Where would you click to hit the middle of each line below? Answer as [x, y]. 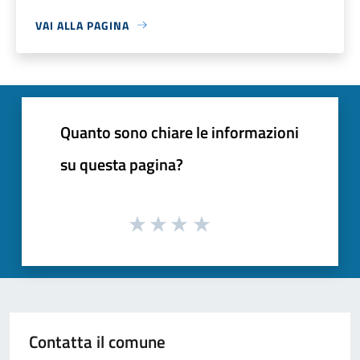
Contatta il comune [97, 341]
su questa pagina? [122, 164]
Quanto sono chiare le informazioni [180, 132]
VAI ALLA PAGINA [82, 25]
